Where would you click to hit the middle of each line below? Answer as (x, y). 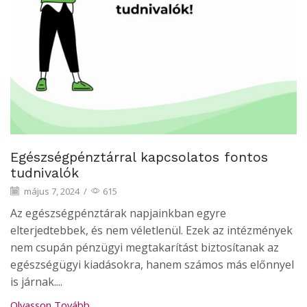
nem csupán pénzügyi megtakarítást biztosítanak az (145, 247)
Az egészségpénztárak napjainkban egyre (118, 213)
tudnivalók (45, 173)
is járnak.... (36, 281)
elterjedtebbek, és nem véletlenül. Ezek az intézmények (151, 230)
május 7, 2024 (51, 192)
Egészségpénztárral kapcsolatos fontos (139, 158)
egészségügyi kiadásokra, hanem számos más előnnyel (152, 264)
